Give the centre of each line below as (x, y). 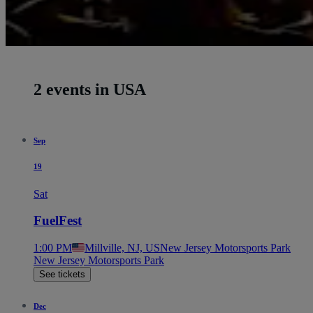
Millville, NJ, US (122, 248)
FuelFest (58, 221)
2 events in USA (90, 89)
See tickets (62, 275)
